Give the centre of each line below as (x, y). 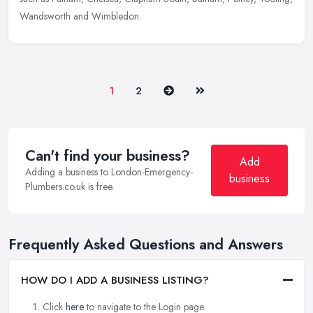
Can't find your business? (108, 156)
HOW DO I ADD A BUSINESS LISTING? (115, 280)
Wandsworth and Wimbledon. (80, 16)
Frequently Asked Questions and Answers (146, 245)
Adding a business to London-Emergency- (109, 172)
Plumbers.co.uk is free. (70, 187)
